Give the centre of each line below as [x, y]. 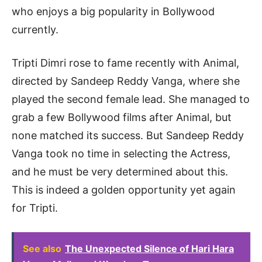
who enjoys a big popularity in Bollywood [113, 12]
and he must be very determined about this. [120, 172]
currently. [35, 30]
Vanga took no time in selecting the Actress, [121, 154]
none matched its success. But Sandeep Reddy [128, 136]
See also [42, 249]
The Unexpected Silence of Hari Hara [149, 249]
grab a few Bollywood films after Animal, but [122, 118]
